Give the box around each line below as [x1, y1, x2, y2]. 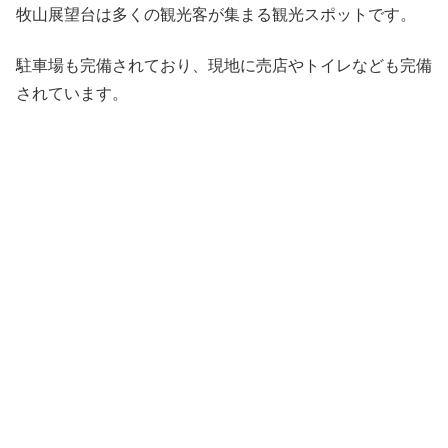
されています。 [16, 84, 128, 102]
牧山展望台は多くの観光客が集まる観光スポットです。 [16, 6, 416, 24]
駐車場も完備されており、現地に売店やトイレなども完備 [16, 56, 432, 74]
